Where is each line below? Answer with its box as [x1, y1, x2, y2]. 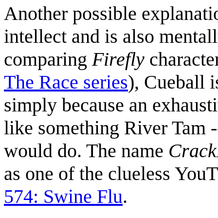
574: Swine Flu [4, 185, 123, 207]
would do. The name [4, 139, 168, 162]
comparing [4, 48, 92, 70]
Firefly [92, 48, 145, 70]
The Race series [4, 71, 128, 93]
